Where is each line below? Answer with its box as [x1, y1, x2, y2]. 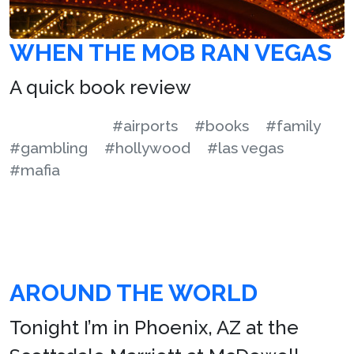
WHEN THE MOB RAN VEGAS [9, 38, 332, 66]
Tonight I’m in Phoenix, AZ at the [9, 315, 299, 339]
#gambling [9, 138, 88, 156]
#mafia [9, 160, 60, 179]
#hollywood [104, 138, 190, 156]
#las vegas [207, 138, 284, 156]
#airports [112, 116, 178, 134]
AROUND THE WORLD [9, 278, 258, 307]
